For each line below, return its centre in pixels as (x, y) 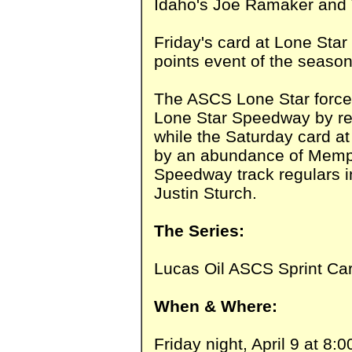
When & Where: (218, 306)
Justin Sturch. (205, 192)
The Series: (202, 230)
